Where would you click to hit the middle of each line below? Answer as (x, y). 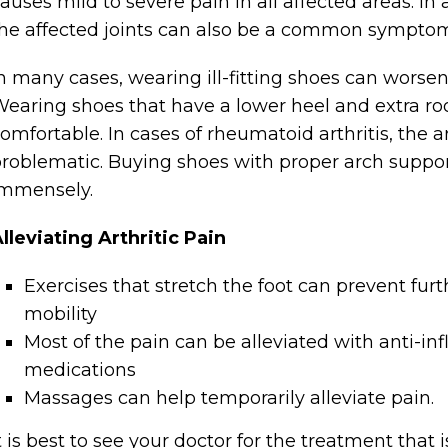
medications (80, 370)
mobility (61, 314)
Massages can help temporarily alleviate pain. (229, 398)
